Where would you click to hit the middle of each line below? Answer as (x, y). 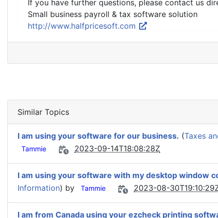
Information (39, 188)
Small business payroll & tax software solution (113, 14)
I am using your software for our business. (98, 136)
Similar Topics (43, 112)
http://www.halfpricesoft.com (83, 26)
